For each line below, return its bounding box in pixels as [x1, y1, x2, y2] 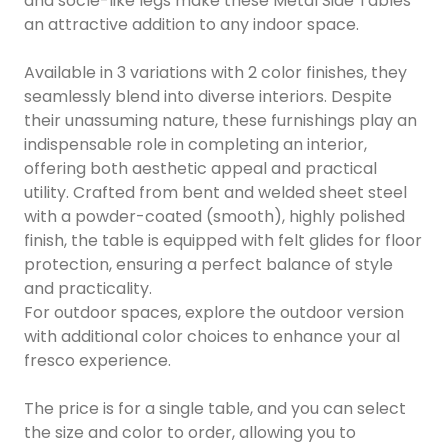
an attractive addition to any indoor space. [24, 12, 359, 36]
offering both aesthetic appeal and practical [24, 156, 377, 180]
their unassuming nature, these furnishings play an [24, 108, 417, 132]
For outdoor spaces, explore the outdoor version [24, 300, 404, 324]
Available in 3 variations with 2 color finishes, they [24, 60, 407, 84]
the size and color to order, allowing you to [24, 420, 356, 444]
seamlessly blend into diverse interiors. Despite [24, 84, 392, 108]
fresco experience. [24, 348, 171, 372]
